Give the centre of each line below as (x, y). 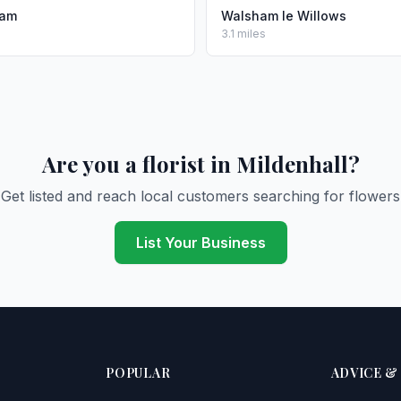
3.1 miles (243, 34)
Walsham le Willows (284, 16)
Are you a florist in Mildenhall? (200, 164)
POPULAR (138, 373)
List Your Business (200, 243)
